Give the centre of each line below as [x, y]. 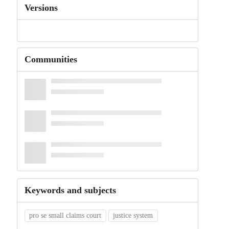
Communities [51, 60]
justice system [133, 216]
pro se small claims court [65, 216]
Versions [41, 8]
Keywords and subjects [70, 190]
